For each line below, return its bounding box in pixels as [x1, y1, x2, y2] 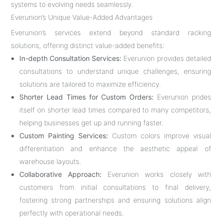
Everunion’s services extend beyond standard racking [11, 28, 211, 37]
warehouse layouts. [19, 157, 82, 166]
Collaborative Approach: [19, 169, 102, 178]
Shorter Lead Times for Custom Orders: [19, 92, 154, 101]
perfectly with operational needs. [19, 208, 124, 217]
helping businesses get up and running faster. [19, 118, 164, 127]
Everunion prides [154, 92, 211, 101]
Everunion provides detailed [121, 54, 211, 62]
